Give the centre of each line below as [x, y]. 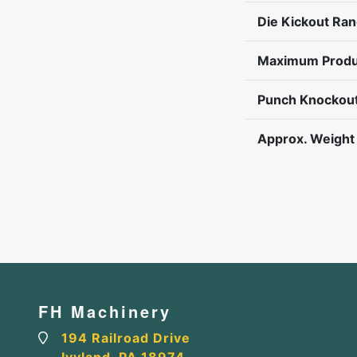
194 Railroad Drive [126, 337]
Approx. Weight [306, 138]
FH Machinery [105, 311]
